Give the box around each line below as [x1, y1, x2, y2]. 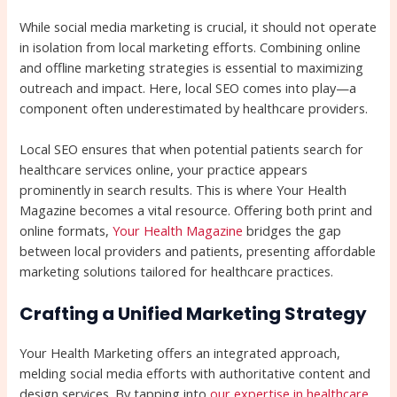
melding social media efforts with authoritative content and [19, 364, 371, 383]
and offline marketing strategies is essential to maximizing [19, 58, 364, 76]
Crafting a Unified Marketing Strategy [19, 301, 368, 327]
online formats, [19, 222, 113, 240]
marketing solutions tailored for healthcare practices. [19, 262, 334, 281]
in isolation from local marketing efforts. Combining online [19, 37, 362, 56]
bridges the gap [243, 222, 342, 240]
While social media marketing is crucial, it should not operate [19, 17, 378, 35]
